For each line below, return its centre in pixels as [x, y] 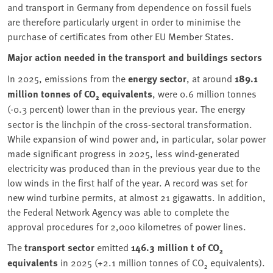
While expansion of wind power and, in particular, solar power [136, 138]
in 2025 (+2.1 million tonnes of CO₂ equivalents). [161, 262]
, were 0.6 [173, 93]
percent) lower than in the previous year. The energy [137, 108]
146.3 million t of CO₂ [177, 247]
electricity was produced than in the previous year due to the [134, 167]
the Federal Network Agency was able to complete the [118, 211]
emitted [113, 246]
